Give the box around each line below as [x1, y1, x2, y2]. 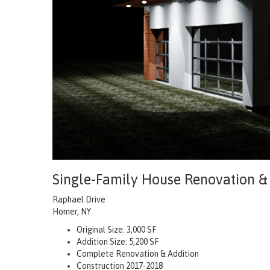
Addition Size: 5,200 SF [77, 236, 159, 246]
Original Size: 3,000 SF [77, 224, 156, 234]
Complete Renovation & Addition [77, 248, 199, 259]
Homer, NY [52, 206, 91, 216]
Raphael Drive [52, 194, 105, 204]
